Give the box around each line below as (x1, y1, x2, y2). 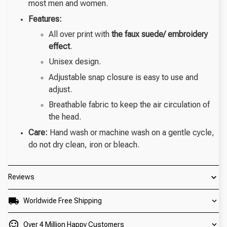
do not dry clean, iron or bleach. (28, 139, 139, 149)
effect (49, 42, 70, 52)
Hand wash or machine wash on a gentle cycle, (48, 127, 214, 137)
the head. (49, 112, 81, 122)
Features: (28, 14, 62, 24)
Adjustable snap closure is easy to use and (49, 72, 198, 82)
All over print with (49, 29, 111, 40)
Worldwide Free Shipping (23, 197, 102, 205)
